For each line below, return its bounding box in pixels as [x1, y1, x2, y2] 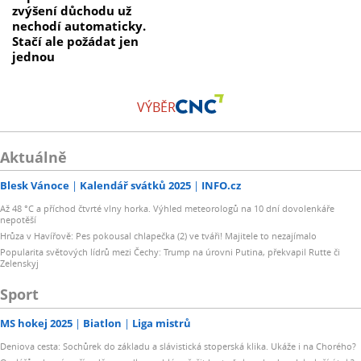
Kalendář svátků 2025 [80, 178, 191, 193]
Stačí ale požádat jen [12, 33, 139, 50]
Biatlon [83, 315, 122, 330]
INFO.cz [201, 178, 241, 193]
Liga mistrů [132, 315, 191, 330]
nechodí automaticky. [12, 18, 146, 35]
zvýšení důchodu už [12, 2, 131, 19]
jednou [12, 48, 55, 65]
